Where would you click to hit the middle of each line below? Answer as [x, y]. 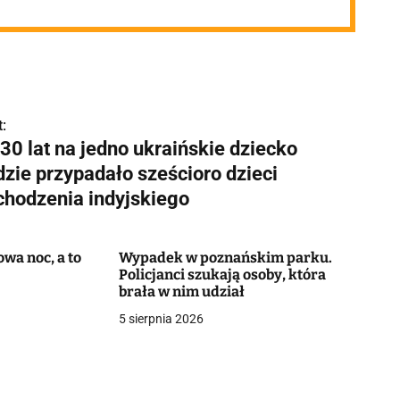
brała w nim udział [181, 292]
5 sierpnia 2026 [161, 319]
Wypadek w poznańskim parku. [225, 258]
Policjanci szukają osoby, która [222, 275]
